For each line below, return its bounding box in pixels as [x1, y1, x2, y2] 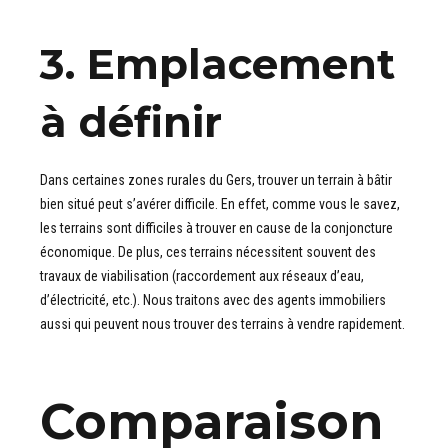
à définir [40, 96, 222, 149]
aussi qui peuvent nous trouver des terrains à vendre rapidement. [40, 315, 405, 332]
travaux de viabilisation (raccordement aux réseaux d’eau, [40, 267, 364, 284]
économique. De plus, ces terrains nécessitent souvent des [40, 243, 376, 260]
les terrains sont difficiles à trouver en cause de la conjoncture [40, 219, 393, 236]
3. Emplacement [40, 38, 395, 91]
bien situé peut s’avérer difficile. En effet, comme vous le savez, [40, 195, 400, 212]
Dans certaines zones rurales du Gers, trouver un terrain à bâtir [40, 171, 392, 188]
